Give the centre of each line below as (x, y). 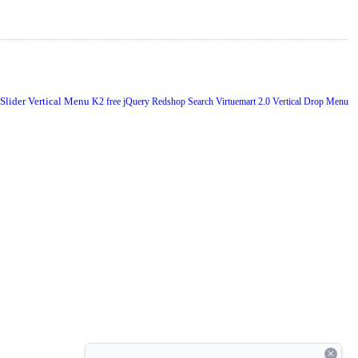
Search (202, 101)
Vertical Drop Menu (310, 101)
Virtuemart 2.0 (244, 101)
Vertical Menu (60, 101)
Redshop (170, 101)
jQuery (137, 101)
